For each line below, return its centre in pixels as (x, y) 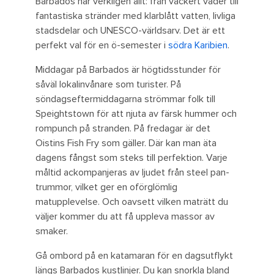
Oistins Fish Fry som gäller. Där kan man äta (126, 143)
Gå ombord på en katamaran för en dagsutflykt (134, 256)
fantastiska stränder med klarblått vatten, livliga (135, 16)
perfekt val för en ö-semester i (102, 46)
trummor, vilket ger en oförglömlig (106, 187)
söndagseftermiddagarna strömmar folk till (125, 99)
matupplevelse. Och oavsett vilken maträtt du (132, 202)
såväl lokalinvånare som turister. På (108, 85)
